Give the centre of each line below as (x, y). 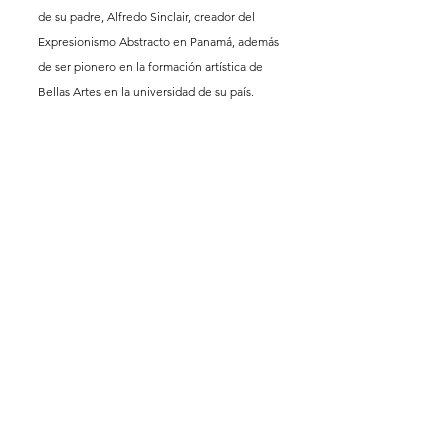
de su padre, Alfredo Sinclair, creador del (148, 16)
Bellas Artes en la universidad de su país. (147, 91)
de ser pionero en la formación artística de (152, 66)
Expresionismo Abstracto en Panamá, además (160, 41)
